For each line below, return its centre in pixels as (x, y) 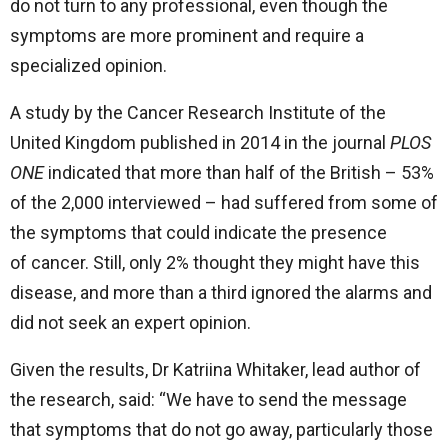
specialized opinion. (88, 65)
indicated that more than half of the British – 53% (239, 172)
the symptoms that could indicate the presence (198, 232)
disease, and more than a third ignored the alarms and (221, 292)
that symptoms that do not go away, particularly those (221, 429)
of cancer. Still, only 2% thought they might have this (215, 262)
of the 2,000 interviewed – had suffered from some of (224, 202)
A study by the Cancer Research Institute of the (198, 112)
